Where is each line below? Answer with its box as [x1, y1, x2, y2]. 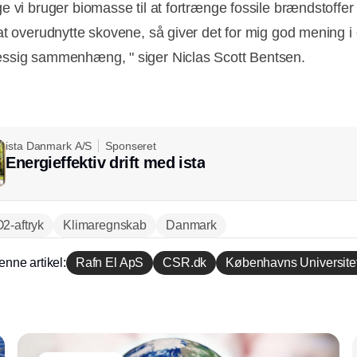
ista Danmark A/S [6, 139, 92, 153]
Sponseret [105, 139, 156, 153]
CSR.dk [163, 256, 207, 270]
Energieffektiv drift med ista [6, 154, 206, 172]
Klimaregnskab [63, 218, 147, 233]
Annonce [156, 281, 201, 295]
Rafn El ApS [75, 256, 144, 270]
